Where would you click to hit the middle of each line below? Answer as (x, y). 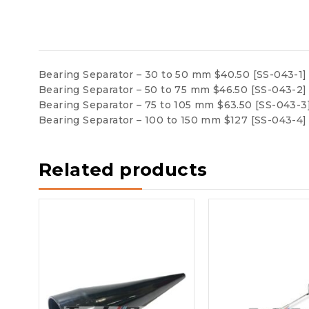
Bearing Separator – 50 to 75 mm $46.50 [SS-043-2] (173, 89)
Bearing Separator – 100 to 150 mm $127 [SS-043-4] (173, 120)
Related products (123, 169)
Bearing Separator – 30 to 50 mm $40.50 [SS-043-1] (173, 74)
